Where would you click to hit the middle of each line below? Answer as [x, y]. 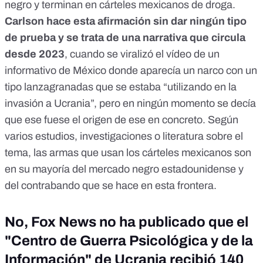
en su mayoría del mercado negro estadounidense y [124, 169]
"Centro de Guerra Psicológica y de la [129, 240]
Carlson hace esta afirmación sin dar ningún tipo [126, 21]
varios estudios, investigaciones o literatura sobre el [124, 136]
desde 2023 [35, 54]
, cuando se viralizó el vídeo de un [142, 54]
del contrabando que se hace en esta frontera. [111, 185]
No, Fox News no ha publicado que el [127, 222]
